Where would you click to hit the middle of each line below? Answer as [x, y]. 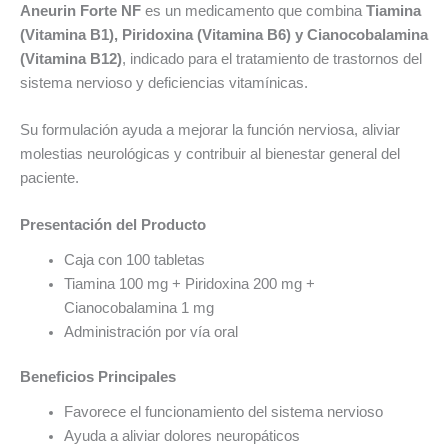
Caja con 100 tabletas [134, 259]
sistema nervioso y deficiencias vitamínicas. [164, 82]
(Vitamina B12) [71, 58]
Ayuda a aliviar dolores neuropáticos [181, 435]
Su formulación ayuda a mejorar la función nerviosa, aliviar [210, 130]
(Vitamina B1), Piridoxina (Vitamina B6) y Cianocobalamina [224, 34]
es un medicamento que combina [253, 10]
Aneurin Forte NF [80, 10]
